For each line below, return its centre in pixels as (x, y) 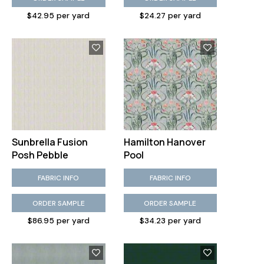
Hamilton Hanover (164, 142)
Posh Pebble (40, 155)
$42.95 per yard (59, 16)
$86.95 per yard (58, 221)
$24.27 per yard (170, 16)
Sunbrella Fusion (50, 142)
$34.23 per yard (170, 221)
